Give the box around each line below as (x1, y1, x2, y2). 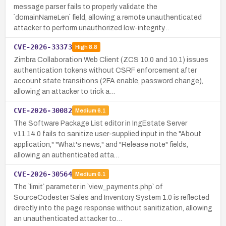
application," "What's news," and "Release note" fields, (14, 140, 188, 148)
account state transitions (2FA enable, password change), (14, 77, 203, 85)
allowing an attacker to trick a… (14, 87, 115, 95)
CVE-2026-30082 (14, 106, 72, 115)
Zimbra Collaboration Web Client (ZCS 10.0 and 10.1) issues (14, 55, 208, 64)
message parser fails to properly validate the (14, 3, 157, 11)
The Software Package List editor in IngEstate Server (14, 119, 187, 127)
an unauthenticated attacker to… (14, 214, 122, 222)
